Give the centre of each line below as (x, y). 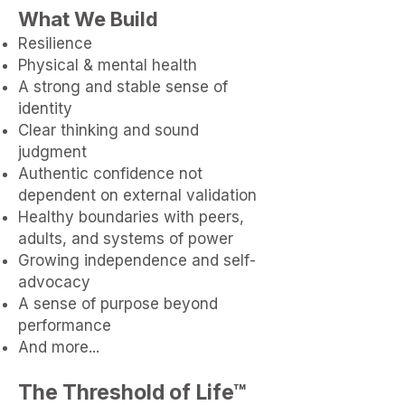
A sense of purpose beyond (118, 304)
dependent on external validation (137, 195)
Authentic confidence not (110, 174)
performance (67, 325)
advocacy (54, 282)
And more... (59, 347)
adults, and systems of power (126, 239)
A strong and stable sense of (123, 87)
